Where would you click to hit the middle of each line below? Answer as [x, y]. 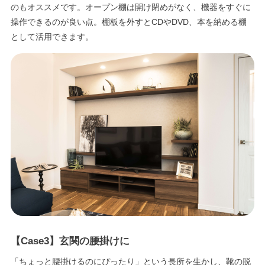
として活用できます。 [52, 37]
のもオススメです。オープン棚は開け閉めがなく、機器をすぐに [130, 7]
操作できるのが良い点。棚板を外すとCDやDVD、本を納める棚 [128, 22]
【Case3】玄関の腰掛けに [70, 241]
